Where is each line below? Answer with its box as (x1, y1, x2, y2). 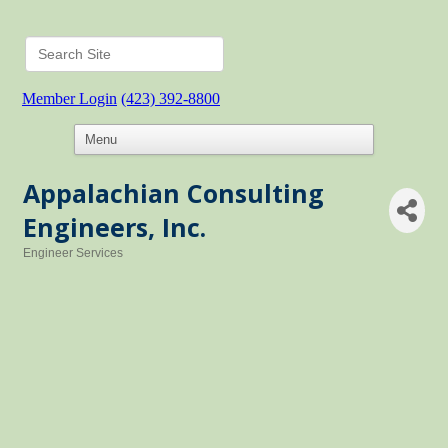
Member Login (22, 90, 117, 107)
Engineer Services (23, 246, 123, 260)
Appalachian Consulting (23, 176, 324, 210)
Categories (22, 260, 85, 273)
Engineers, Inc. (23, 210, 206, 244)
